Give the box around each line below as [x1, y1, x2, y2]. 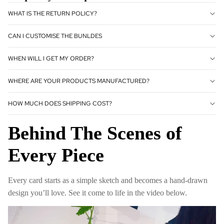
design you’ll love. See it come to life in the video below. [8, 188, 187, 197]
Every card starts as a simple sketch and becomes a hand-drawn [8, 175, 207, 184]
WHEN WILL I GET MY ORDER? [8, 54, 94, 62]
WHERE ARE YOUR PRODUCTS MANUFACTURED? [8, 76, 149, 85]
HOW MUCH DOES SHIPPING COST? [8, 99, 112, 107]
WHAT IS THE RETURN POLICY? [8, 9, 97, 17]
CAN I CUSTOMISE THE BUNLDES [8, 31, 102, 40]
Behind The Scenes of [8, 122, 182, 143]
